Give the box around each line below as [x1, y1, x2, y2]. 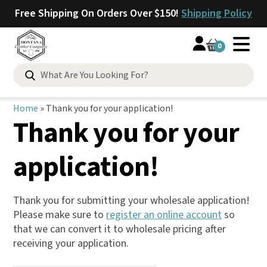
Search [40, 64, 70, 79]
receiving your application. [13, 236, 129, 251]
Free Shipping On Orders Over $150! [15, 6, 181, 21]
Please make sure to [13, 207, 106, 222]
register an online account [106, 207, 222, 222]
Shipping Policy [181, 6, 252, 21]
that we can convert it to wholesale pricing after [13, 222, 226, 237]
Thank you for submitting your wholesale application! [13, 193, 250, 208]
